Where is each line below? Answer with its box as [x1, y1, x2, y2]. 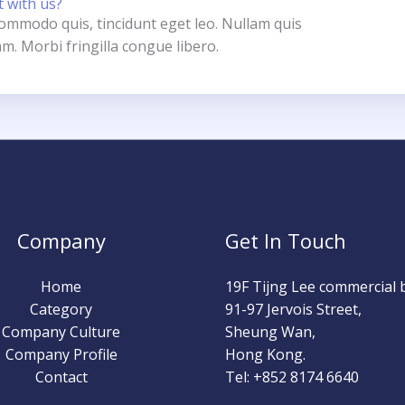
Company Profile [5, 344, 118, 364]
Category [30, 299, 93, 319]
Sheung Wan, [225, 322, 316, 342]
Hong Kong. [225, 344, 306, 364]
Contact [34, 367, 88, 387]
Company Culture [2, 322, 121, 342]
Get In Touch [225, 227, 346, 254]
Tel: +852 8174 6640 [225, 367, 359, 387]
